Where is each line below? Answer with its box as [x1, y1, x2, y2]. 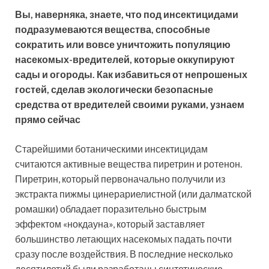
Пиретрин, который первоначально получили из [15, 172, 225, 184]
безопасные [154, 83, 213, 95]
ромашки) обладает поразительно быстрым [15, 202, 207, 214]
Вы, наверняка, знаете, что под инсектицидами [15, 8, 238, 20]
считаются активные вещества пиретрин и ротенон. [15, 157, 242, 169]
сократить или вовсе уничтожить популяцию [15, 38, 231, 50]
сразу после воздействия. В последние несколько [15, 247, 233, 259]
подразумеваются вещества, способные [15, 23, 210, 35]
